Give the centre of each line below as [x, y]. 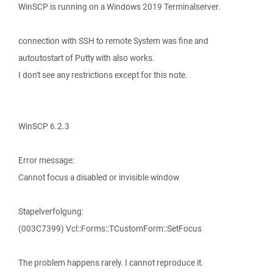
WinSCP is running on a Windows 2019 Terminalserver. [119, 7]
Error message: [46, 160]
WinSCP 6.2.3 [44, 126]
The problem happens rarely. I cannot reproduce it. [111, 263]
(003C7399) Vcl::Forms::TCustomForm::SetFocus [110, 229]
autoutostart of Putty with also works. [87, 58]
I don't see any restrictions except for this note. [103, 75]
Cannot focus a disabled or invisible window [99, 177]
